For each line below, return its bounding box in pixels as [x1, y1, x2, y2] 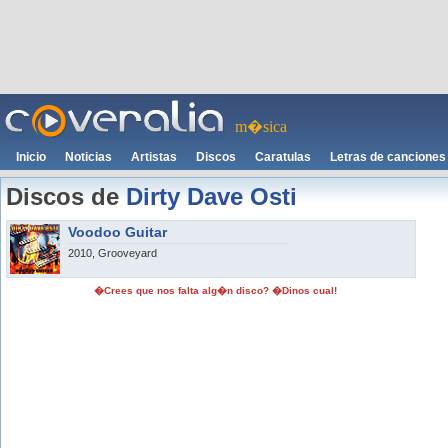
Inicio [16, 150, 46, 164]
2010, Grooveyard [68, 247, 157, 259]
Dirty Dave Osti [126, 183, 297, 210]
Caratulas [255, 150, 311, 164]
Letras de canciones [330, 150, 446, 164]
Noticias [65, 150, 112, 164]
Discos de [6, 183, 126, 210]
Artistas [131, 150, 177, 164]
